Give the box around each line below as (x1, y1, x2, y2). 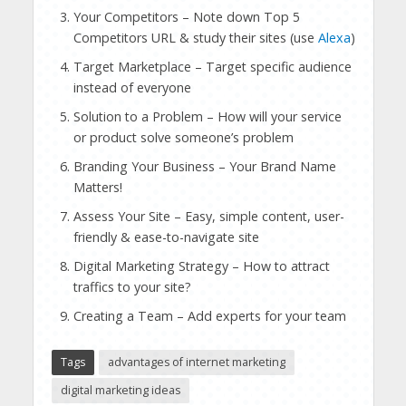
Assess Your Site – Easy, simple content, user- (72, 207, 344, 225)
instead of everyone (72, 78, 191, 96)
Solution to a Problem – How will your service (72, 107, 342, 125)
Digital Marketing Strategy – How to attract (72, 256, 330, 275)
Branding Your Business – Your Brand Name (72, 157, 336, 175)
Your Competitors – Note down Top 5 (72, 7, 300, 25)
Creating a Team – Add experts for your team (72, 306, 346, 324)
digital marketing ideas (60, 382, 180, 399)
